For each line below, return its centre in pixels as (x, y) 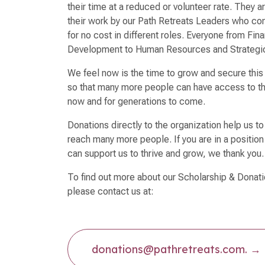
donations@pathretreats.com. (169, 249)
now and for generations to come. (139, 101)
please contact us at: (111, 191)
